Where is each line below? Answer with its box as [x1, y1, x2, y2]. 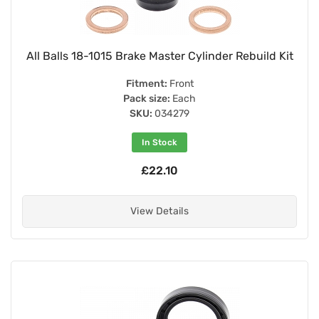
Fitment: [125, 77, 167, 90]
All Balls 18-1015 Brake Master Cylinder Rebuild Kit [26, 48, 293, 63]
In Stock [141, 137, 178, 147]
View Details [130, 204, 189, 217]
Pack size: [123, 92, 170, 105]
